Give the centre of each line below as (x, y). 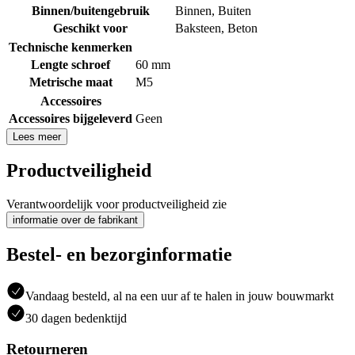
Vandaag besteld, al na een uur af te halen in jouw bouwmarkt (179, 296)
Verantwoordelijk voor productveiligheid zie (116, 204)
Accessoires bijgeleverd (71, 118)
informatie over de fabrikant (75, 220)
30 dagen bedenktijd (76, 319)
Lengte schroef (71, 64)
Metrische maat (71, 82)
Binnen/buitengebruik (90, 10)
